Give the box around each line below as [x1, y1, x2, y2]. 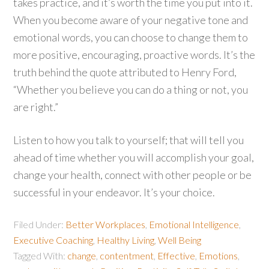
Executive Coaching [13, 234, 94, 246]
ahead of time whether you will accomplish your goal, [13, 151, 255, 164]
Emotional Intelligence [149, 219, 240, 230]
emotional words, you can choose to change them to [13, 31, 249, 44]
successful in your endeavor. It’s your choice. [13, 186, 216, 199]
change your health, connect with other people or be [13, 168, 252, 181]
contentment [100, 250, 154, 261]
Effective [157, 250, 196, 261]
